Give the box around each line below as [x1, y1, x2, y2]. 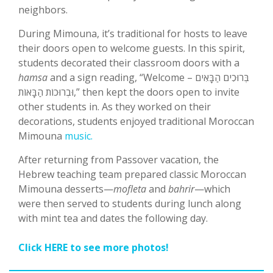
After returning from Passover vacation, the [18, 153, 219, 167]
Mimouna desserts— [18, 182, 113, 196]
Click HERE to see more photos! [18, 241, 169, 255]
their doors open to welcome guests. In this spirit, [18, 41, 245, 55]
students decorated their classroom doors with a [18, 56, 239, 70]
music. [65, 129, 93, 143]
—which [194, 182, 230, 196]
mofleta [113, 182, 146, 196]
